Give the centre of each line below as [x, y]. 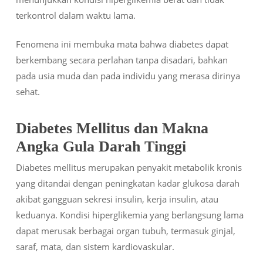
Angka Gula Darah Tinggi [101, 146]
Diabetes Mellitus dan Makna [112, 128]
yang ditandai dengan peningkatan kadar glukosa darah [127, 183]
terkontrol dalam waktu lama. [75, 15]
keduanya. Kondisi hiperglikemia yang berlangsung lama [129, 215]
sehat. [28, 92]
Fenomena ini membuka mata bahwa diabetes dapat [122, 44]
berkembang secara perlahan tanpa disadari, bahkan [122, 60]
